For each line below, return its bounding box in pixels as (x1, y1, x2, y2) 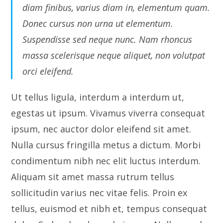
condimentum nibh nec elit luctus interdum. (11, 155, 201, 167)
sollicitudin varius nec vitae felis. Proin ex (11, 187, 188, 199)
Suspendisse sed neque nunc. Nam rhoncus (22, 33, 193, 45)
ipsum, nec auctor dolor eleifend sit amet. (11, 123, 192, 135)
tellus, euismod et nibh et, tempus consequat (11, 203, 208, 215)
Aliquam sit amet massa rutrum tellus (11, 171, 175, 183)
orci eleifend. (22, 65, 74, 77)
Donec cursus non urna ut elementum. (22, 17, 174, 29)
